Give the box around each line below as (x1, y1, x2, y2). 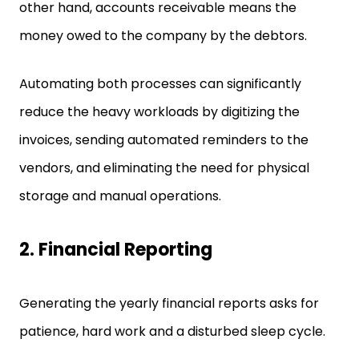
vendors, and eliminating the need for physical (19, 159, 309, 177)
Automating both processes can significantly (19, 75, 301, 93)
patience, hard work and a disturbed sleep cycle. (19, 322, 329, 341)
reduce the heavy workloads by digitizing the (19, 103, 300, 121)
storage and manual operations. (19, 187, 221, 205)
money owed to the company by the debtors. (19, 26, 310, 45)
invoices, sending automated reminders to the (19, 131, 309, 149)
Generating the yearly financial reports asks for (19, 294, 319, 313)
